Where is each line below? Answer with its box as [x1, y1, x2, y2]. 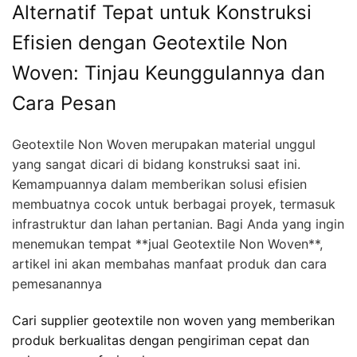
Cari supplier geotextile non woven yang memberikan [12, 312, 335, 329]
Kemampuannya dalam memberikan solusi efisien [12, 175, 307, 192]
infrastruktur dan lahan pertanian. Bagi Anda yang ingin [12, 215, 344, 232]
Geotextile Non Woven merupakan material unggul [12, 135, 316, 152]
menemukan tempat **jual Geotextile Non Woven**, [12, 235, 323, 252]
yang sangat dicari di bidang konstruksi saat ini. [12, 155, 300, 172]
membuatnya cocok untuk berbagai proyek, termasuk [12, 195, 335, 212]
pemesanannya [12, 275, 102, 292]
